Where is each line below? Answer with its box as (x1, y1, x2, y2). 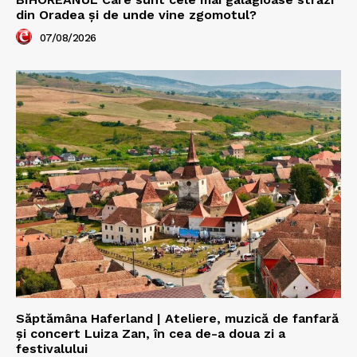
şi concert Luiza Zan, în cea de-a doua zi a (16, 325, 285, 341)
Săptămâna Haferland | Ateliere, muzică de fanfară (16, 310, 339, 326)
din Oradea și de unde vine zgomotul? (16, 6, 257, 22)
